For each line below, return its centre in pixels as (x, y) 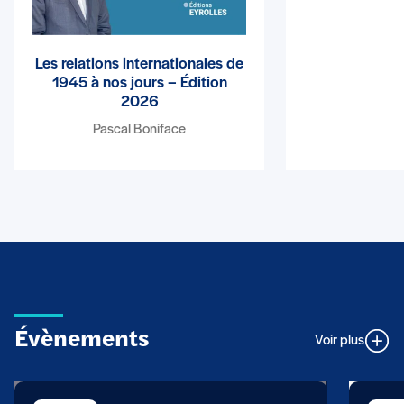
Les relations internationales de (140, 64)
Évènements (82, 340)
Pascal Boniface (140, 129)
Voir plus (340, 340)
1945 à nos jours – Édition (139, 83)
